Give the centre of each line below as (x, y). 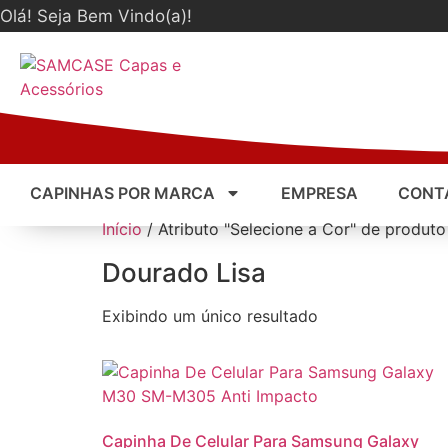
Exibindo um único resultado (210, 316)
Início (122, 229)
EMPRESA (319, 193)
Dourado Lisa (184, 272)
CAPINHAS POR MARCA (122, 193)
